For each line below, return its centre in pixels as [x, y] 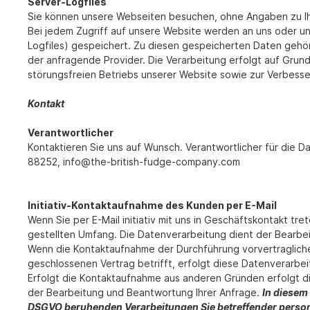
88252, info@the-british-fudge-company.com [134, 162]
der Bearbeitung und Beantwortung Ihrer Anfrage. [145, 293]
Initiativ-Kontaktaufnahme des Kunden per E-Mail [152, 206]
